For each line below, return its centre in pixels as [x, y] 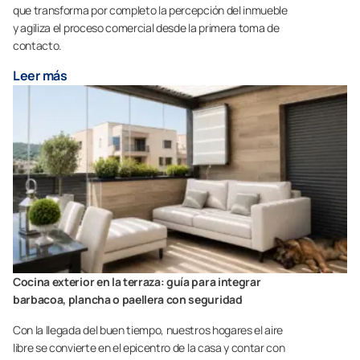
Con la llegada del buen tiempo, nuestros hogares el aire [148, 330]
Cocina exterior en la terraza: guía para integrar [137, 282]
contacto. [38, 46]
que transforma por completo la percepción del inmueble [150, 10]
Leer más [40, 76]
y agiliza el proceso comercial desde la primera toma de [146, 28]
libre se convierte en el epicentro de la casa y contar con [149, 348]
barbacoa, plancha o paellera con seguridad [128, 300]
